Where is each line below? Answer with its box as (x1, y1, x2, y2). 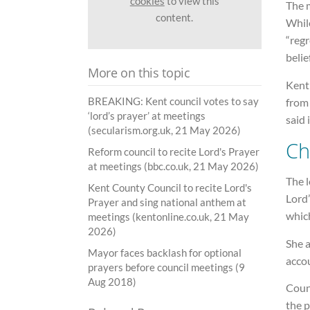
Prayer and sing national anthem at (88, 196, 246, 209)
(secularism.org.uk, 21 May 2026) (88, 124, 241, 137)
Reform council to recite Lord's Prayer (88, 145, 259, 158)
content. (156, 10, 194, 24)
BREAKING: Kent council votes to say (88, 95, 259, 108)
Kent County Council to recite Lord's (88, 181, 252, 194)
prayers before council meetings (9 (88, 261, 245, 274)
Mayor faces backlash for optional (88, 246, 241, 259)
